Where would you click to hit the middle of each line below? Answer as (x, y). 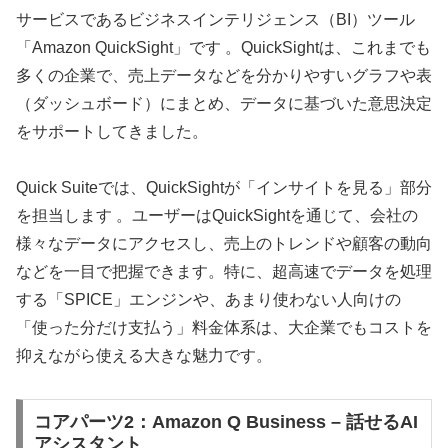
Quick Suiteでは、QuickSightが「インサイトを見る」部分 (224, 188)
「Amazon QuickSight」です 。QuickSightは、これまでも (223, 47)
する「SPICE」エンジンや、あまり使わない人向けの (208, 300)
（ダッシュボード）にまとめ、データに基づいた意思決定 (224, 103)
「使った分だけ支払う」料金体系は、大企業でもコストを (224, 328)
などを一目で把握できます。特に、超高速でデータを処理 (224, 272)
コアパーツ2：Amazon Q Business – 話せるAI (225, 421)
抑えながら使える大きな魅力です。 (144, 356)
